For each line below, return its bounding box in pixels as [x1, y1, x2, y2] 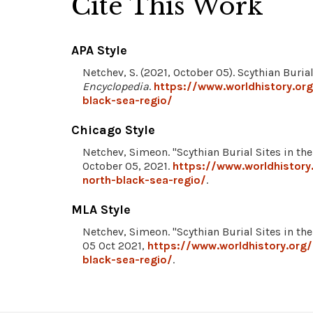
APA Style [71, 42, 127, 58]
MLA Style [71, 201, 131, 217]
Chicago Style [71, 122, 155, 138]
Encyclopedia [82, 79, 149, 93]
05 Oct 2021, [82, 238, 147, 252]
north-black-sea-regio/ [82, 173, 206, 187]
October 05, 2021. [82, 159, 173, 173]
